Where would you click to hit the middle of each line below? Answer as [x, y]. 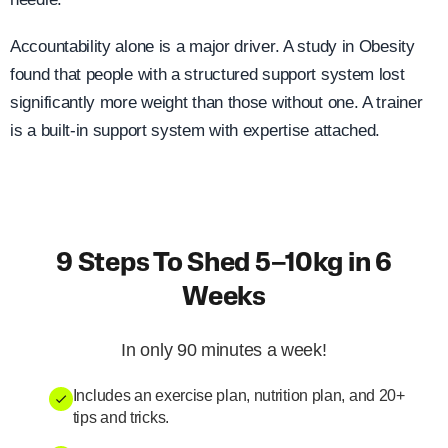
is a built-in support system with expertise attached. [195, 130]
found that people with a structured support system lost [207, 74]
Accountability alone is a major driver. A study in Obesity [212, 46]
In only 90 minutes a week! [224, 349]
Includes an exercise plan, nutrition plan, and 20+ [238, 395]
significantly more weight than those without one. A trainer [216, 102]
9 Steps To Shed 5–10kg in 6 [224, 264]
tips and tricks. [120, 417]
